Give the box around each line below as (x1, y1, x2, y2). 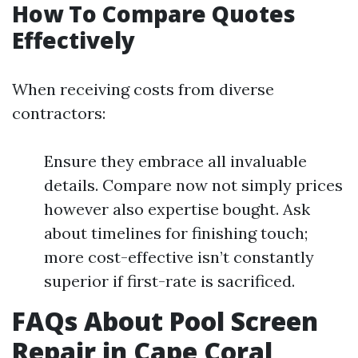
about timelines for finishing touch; (44, 223, 308, 243)
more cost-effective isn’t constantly (44, 247, 314, 267)
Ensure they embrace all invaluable (44, 151, 307, 171)
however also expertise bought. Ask (44, 199, 310, 219)
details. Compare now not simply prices (44, 175, 343, 195)
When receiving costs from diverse (12, 79, 274, 99)
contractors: (12, 103, 105, 123)
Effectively (12, 25, 135, 55)
